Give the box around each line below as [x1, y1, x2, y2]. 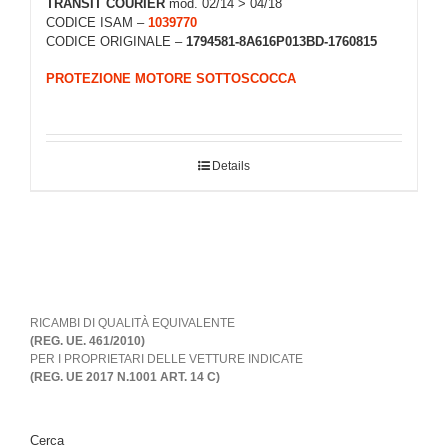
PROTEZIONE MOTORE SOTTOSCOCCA [46, 70, 296, 86]
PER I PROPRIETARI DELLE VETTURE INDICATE [30, 352, 303, 367]
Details [212, 159, 250, 174]
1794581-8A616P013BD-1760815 [186, 34, 377, 50]
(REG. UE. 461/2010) [30, 334, 145, 349]
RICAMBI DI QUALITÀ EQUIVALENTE [30, 316, 235, 331]
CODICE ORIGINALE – [46, 34, 186, 50]
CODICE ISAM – [46, 15, 148, 31]
